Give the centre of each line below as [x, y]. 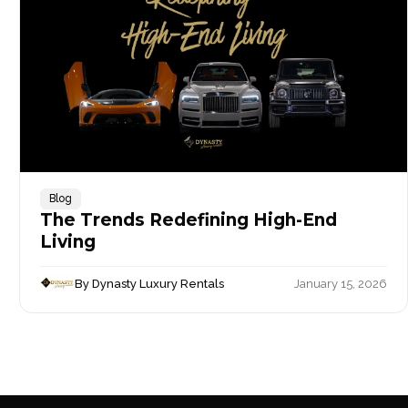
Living [68, 242]
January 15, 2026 [340, 283]
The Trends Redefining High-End [189, 220]
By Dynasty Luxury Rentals [149, 283]
